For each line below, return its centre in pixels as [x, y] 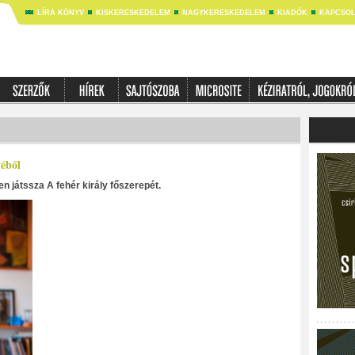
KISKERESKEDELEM [133, 13]
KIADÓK [292, 13]
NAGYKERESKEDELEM [223, 13]
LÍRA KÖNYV [60, 13]
